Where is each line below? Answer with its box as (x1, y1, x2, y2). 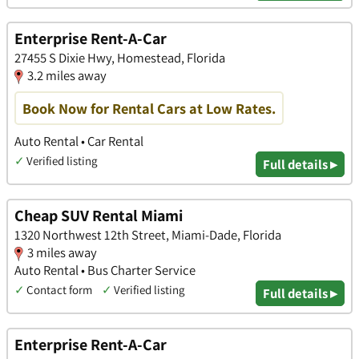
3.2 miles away (27, 67, 107, 85)
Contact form (26, 282, 92, 298)
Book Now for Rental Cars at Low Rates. (22, 99, 276, 119)
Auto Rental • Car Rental (14, 132, 143, 151)
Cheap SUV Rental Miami (14, 205, 183, 227)
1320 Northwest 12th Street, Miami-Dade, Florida (14, 226, 281, 244)
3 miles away (27, 244, 97, 262)
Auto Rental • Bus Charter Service (14, 261, 196, 280)
